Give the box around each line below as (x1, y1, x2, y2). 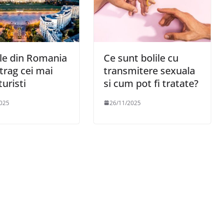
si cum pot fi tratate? (104, 76, 198, 90)
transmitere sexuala (104, 64, 195, 77)
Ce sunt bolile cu (104, 51, 178, 65)
